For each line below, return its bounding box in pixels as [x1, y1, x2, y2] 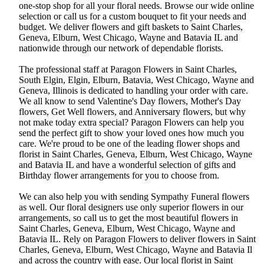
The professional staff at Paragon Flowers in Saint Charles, [19, 64, 237, 75]
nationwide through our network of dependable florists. [19, 43, 223, 54]
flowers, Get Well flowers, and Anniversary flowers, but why [19, 107, 246, 117]
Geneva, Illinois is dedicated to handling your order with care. [19, 85, 248, 96]
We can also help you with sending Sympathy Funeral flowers [19, 192, 249, 202]
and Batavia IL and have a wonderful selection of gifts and [19, 160, 236, 170]
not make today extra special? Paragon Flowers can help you [19, 117, 244, 128]
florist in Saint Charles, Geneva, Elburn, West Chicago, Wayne [19, 149, 252, 160]
